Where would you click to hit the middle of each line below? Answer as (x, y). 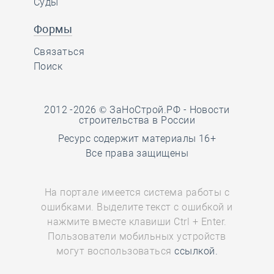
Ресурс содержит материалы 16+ (137, 139)
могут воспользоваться (115, 251)
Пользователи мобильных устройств (137, 236)
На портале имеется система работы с (137, 192)
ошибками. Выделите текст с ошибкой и (137, 207)
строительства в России (137, 120)
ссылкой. (196, 251)
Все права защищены (137, 153)
